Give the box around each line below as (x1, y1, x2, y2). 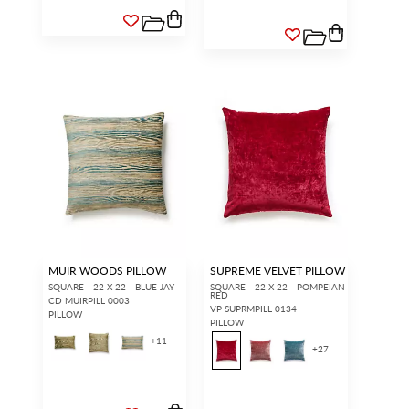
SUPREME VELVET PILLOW (210, 263, 345, 279)
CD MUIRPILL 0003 (48, 294, 130, 308)
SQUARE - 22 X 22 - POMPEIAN (210, 280, 345, 294)
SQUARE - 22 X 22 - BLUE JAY (48, 280, 174, 294)
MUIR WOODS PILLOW (48, 263, 166, 279)
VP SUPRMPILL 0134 (210, 302, 297, 316)
